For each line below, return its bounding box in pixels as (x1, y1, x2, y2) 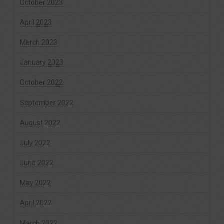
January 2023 (19, 58, 63, 67)
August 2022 (19, 118, 60, 127)
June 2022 (19, 159, 53, 167)
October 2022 (19, 78, 63, 87)
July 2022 (19, 138, 50, 147)
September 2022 (19, 98, 73, 107)
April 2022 (19, 199, 52, 207)
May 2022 (19, 179, 51, 187)
